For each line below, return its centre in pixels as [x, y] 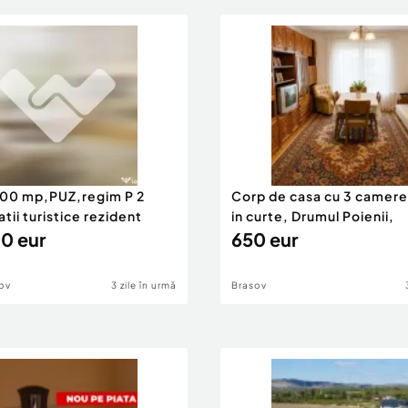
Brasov [249, 285]
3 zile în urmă [144, 285]
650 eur [265, 239]
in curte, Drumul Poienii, [313, 216]
